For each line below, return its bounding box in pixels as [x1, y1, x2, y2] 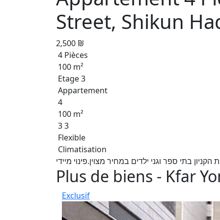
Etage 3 [56, 73, 85, 84]
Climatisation [56, 144, 107, 155]
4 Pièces [56, 50, 88, 60]
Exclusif [62, 190, 90, 201]
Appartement [56, 85, 108, 96]
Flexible [56, 132, 85, 143]
